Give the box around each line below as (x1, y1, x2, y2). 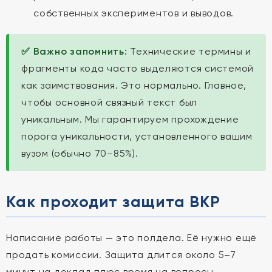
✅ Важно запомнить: (21, 46, 127, 57)
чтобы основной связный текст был (21, 97, 197, 108)
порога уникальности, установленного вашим (21, 131, 253, 142)
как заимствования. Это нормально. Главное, (21, 80, 246, 91)
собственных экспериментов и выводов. (33, 7, 234, 19)
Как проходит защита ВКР (6, 192, 220, 211)
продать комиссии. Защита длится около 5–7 (6, 249, 236, 260)
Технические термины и (127, 46, 251, 57)
